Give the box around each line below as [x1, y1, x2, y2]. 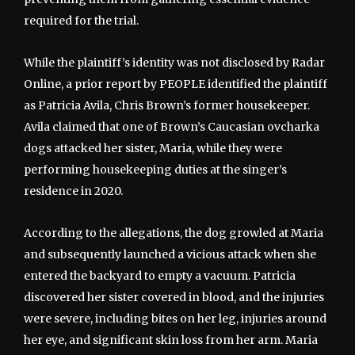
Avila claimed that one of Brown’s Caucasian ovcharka [24, 120, 319, 135]
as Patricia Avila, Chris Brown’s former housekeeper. [24, 98, 310, 113]
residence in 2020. [24, 184, 123, 199]
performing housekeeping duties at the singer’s [24, 162, 287, 177]
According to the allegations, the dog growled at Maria [24, 226, 323, 241]
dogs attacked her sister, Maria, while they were [24, 141, 282, 156]
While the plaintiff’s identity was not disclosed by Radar [24, 55, 325, 71]
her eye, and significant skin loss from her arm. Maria [24, 333, 318, 348]
